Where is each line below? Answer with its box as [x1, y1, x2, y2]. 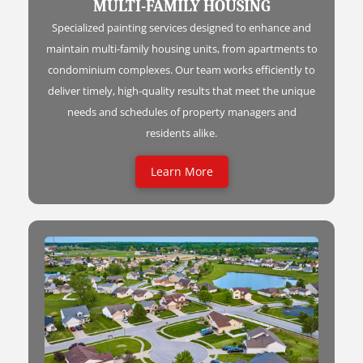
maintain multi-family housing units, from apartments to [45, 41, 318, 56]
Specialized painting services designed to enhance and [52, 19, 311, 35]
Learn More [150, 163, 213, 179]
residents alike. [146, 125, 217, 140]
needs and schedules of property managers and [66, 104, 297, 119]
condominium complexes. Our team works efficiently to [48, 62, 315, 77]
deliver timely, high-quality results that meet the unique [48, 83, 315, 98]
